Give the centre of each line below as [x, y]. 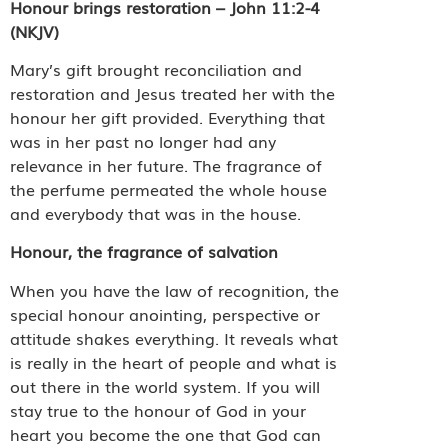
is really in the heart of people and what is [173, 361]
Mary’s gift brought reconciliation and [156, 68]
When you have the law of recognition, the [174, 289]
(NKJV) [34, 30]
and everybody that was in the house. [155, 212]
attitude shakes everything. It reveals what [174, 337]
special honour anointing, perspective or [165, 313]
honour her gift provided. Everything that [167, 116]
